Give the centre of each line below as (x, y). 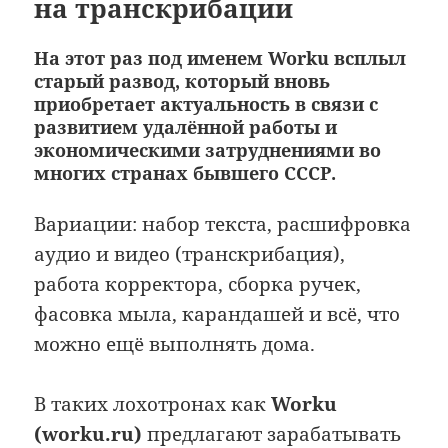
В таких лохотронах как (153, 404)
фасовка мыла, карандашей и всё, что (217, 313)
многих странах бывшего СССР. (185, 172)
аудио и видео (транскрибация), (190, 253)
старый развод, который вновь (182, 80)
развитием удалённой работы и (186, 126)
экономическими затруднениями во (208, 149)
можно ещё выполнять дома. (175, 343)
